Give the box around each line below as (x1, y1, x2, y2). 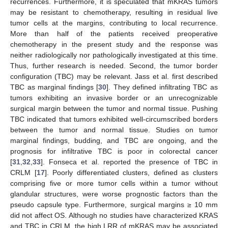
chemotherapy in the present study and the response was (10, 40, 218, 49)
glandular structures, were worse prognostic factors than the (10, 190, 218, 198)
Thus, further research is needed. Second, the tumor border (10, 62, 218, 70)
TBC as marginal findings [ (10, 83, 99, 92)
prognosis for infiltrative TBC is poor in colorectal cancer (10, 147, 218, 156)
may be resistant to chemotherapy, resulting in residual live (10, 8, 218, 17)
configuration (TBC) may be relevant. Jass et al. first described (10, 72, 218, 81)
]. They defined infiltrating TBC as (106, 83, 218, 92)
